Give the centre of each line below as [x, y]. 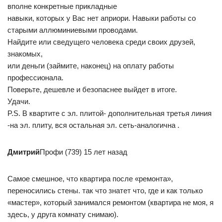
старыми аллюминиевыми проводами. [73, 30]
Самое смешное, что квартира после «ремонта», [90, 179]
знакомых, [25, 54]
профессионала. [35, 78]
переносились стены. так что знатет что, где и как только [105, 191]
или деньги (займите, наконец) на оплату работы [91, 66]
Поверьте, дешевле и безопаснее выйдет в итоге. [92, 89]
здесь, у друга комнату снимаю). [63, 214]
